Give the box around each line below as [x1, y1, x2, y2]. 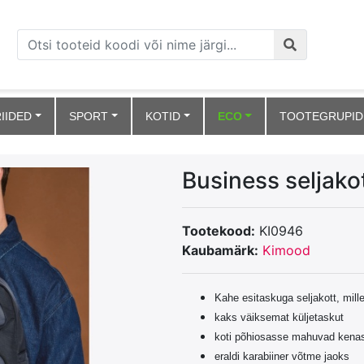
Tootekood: [182, 223, 255, 239]
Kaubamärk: [182, 242, 258, 258]
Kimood [262, 242, 310, 258]
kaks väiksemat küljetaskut [214, 311, 347, 323]
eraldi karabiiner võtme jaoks [214, 350, 349, 362]
